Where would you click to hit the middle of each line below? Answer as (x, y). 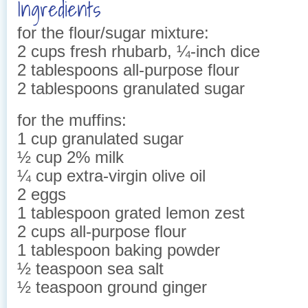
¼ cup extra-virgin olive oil (111, 175)
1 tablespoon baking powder (119, 250)
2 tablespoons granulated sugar (131, 88)
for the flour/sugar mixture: (113, 32)
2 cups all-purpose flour (102, 231)
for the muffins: (72, 120)
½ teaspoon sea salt (90, 268)
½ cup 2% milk (70, 157)
